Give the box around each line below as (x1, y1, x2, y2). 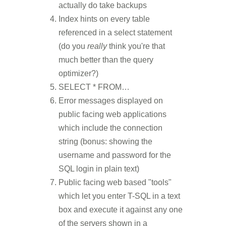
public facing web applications (59, 110, 166, 119)
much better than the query (59, 55, 153, 64)
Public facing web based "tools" (59, 178, 172, 187)
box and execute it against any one (59, 205, 183, 214)
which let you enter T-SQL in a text (59, 192, 180, 200)
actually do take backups (59, 1, 147, 10)
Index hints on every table (59, 15, 150, 23)
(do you (59, 42, 87, 50)
